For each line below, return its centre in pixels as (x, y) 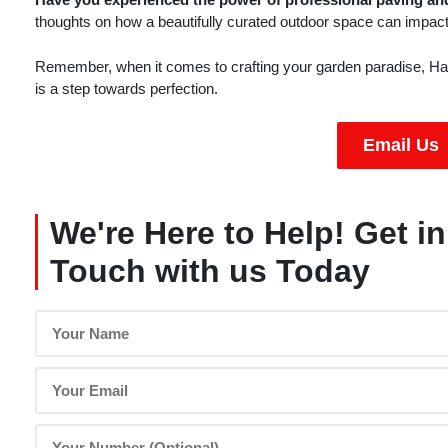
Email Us (401, 145)
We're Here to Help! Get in (248, 233)
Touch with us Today (210, 271)
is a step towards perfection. (126, 88)
